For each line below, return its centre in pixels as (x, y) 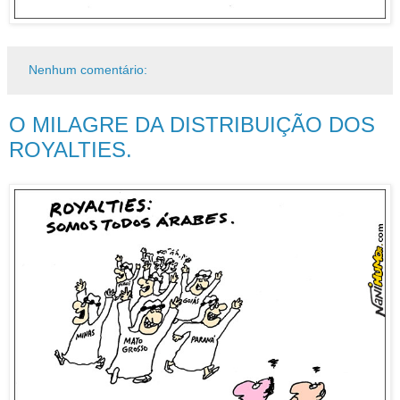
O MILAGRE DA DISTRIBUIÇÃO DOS (192, 125)
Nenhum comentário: (88, 70)
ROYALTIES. (71, 150)
